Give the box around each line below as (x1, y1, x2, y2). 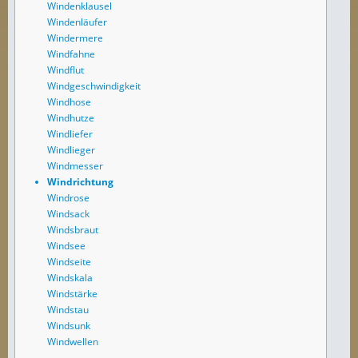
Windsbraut (47, 222, 98, 237)
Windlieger (47, 142, 95, 157)
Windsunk (47, 318, 90, 332)
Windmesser (47, 158, 103, 173)
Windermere (47, 30, 103, 45)
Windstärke (47, 286, 97, 300)
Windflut (47, 62, 84, 77)
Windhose (47, 94, 91, 109)
